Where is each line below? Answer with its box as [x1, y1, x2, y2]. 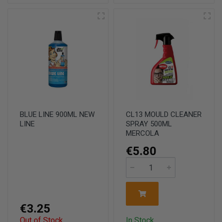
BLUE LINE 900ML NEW [20, 110, 95, 119]
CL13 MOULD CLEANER [126, 110, 202, 119]
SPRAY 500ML [126, 119, 172, 128]
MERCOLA [126, 129, 159, 138]
